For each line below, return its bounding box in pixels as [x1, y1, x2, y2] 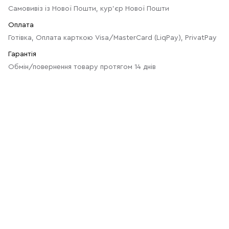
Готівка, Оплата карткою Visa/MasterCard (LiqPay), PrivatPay [8, 34, 217, 41]
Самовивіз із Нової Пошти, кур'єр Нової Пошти [8, 5, 169, 12]
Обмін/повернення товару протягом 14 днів [8, 63, 156, 71]
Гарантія [8, 51, 36, 58]
